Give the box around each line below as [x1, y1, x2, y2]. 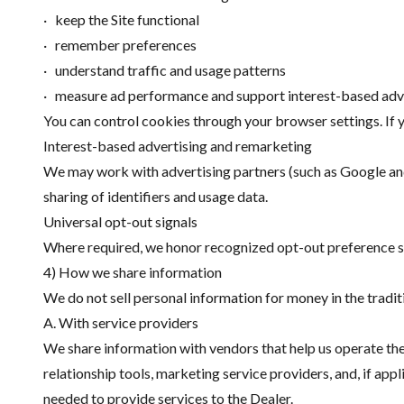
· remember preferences [43, 36, 197, 53]
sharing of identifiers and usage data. [43, 188, 268, 205]
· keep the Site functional [43, 11, 199, 28]
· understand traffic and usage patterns [43, 61, 286, 78]
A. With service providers [43, 314, 198, 331]
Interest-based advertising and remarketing [43, 137, 312, 154]
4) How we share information [43, 263, 222, 280]
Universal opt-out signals [43, 213, 197, 230]
